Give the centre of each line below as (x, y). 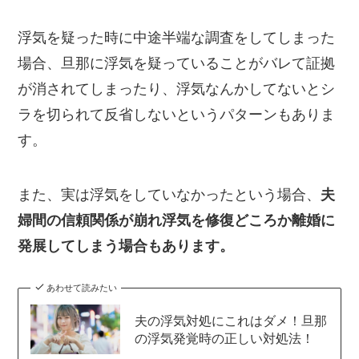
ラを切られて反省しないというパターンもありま (177, 114)
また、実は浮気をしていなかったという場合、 (169, 194)
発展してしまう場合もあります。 (126, 246)
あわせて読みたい (81, 287)
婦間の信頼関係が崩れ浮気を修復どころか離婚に (177, 220)
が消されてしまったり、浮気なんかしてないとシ (177, 89)
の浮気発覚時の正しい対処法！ (224, 338)
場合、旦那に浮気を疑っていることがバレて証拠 (177, 63)
